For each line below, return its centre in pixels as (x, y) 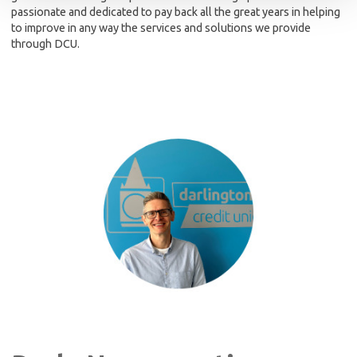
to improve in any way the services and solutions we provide (161, 28)
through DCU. (45, 44)
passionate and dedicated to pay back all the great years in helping (176, 12)
